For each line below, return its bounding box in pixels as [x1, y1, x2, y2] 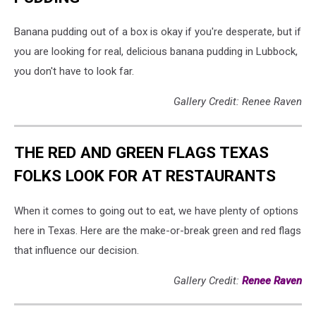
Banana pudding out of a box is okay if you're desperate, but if [14, 25, 301, 39]
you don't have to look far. [14, 65, 134, 78]
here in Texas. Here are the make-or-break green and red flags [14, 224, 301, 237]
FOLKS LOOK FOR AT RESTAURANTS [14, 166, 276, 186]
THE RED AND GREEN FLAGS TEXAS [14, 143, 269, 162]
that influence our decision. [14, 243, 139, 257]
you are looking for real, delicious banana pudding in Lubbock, [14, 45, 298, 59]
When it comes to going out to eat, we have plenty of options [14, 204, 298, 217]
